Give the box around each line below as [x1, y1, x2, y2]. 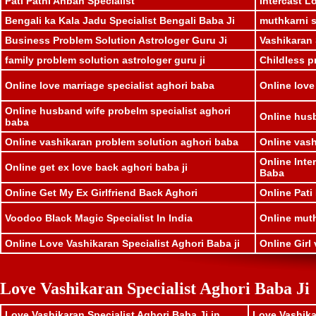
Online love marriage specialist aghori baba [5, 80, 214, 92]
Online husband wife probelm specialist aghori [5, 105, 231, 117]
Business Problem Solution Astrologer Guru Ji [5, 35, 227, 47]
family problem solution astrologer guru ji [5, 54, 205, 66]
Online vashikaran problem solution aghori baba [5, 136, 238, 148]
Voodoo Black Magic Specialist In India [5, 212, 193, 224]
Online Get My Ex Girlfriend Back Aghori [5, 187, 197, 199]
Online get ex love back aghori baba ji [5, 162, 188, 174]
